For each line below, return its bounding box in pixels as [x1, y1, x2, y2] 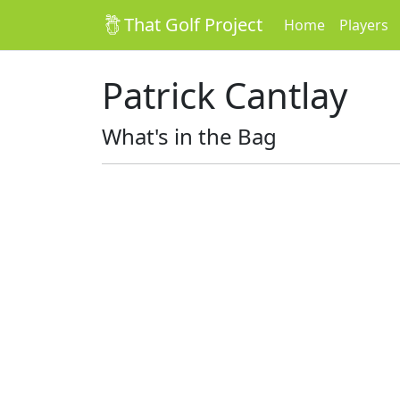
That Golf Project [124, 12, 262, 37]
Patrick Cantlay [102, 71, 347, 120]
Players [339, 15, 388, 35]
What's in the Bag [102, 121, 277, 151]
